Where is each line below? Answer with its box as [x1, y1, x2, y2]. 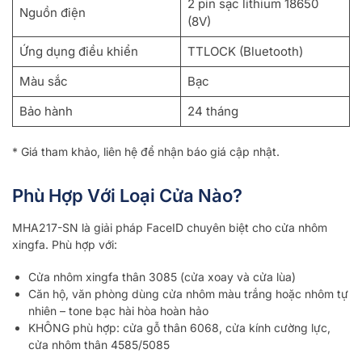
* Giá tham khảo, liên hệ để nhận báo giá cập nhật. [12, 144, 280, 158]
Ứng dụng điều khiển [19, 44, 138, 60]
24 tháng [187, 103, 238, 120]
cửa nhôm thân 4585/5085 [28, 338, 170, 352]
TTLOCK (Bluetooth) [187, 44, 303, 60]
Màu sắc [19, 74, 68, 90]
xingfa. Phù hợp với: [12, 238, 117, 251]
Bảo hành [19, 103, 73, 120]
